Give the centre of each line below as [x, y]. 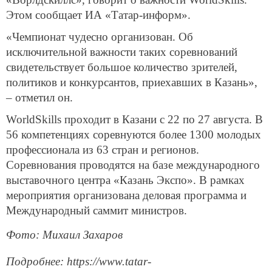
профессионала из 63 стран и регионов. [103, 149]
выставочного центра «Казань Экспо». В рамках [125, 180]
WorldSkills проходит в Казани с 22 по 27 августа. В [134, 119]
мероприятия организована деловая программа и [126, 195]
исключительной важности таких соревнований [122, 52]
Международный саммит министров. [97, 210]
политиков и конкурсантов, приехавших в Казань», [132, 82]
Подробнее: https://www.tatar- [79, 261]
